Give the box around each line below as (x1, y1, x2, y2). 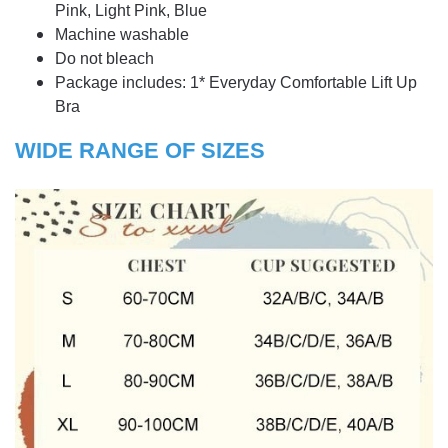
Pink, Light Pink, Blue (55, 2, 207, 20)
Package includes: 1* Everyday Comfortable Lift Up (55, 74, 417, 92)
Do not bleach (55, 50, 154, 68)
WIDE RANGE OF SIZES (15, 138, 265, 164)
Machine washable (55, 26, 193, 44)
